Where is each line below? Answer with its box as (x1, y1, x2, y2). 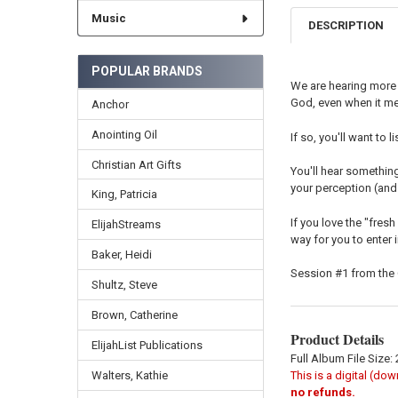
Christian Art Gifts (91, 157, 181, 171)
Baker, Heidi (91, 248, 152, 262)
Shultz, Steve (91, 278, 157, 292)
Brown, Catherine (91, 308, 178, 322)
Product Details (290, 329, 384, 350)
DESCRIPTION (308, 18, 385, 32)
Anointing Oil (91, 127, 157, 141)
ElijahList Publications (91, 338, 203, 353)
